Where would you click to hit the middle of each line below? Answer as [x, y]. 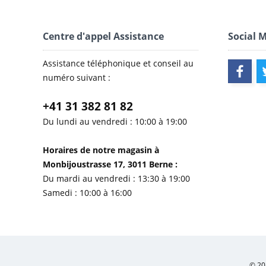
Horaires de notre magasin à [101, 150]
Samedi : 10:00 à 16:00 [87, 193]
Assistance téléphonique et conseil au [118, 63]
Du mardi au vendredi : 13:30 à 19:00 [116, 178]
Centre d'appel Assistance [103, 36]
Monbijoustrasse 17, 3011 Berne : [110, 164]
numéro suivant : [77, 77]
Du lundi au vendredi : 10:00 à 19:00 [115, 121]
